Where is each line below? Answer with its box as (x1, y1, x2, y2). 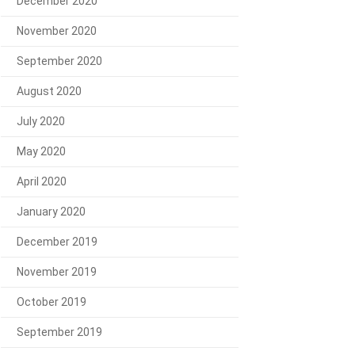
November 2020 (17, 24, 97, 37)
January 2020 (17, 204, 86, 218)
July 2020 (17, 114, 65, 128)
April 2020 (17, 174, 67, 188)
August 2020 (17, 84, 82, 97)
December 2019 (17, 235, 97, 248)
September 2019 (17, 325, 102, 338)
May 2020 (17, 144, 66, 158)
